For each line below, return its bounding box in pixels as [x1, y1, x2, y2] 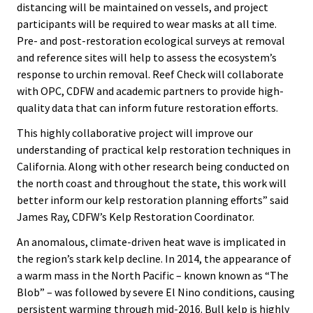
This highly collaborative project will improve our [17, 126, 253, 140]
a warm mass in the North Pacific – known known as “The [17, 268, 289, 282]
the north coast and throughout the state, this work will [17, 176, 286, 190]
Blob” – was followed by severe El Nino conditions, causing [17, 285, 295, 299]
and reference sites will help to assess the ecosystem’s [17, 50, 277, 64]
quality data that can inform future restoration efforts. [17, 101, 278, 115]
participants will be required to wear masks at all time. [17, 17, 277, 31]
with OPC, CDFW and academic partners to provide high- [17, 84, 284, 98]
